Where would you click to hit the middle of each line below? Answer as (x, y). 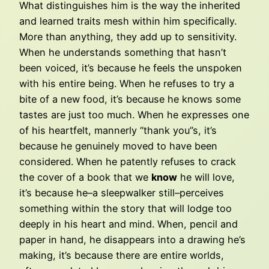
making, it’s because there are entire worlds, (122, 255)
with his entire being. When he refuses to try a (127, 84)
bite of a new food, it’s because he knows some (130, 99)
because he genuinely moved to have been (118, 146)
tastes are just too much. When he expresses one (134, 115)
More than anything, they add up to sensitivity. (128, 37)
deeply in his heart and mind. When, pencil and (128, 224)
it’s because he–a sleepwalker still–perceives (122, 193)
